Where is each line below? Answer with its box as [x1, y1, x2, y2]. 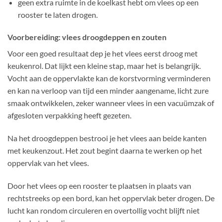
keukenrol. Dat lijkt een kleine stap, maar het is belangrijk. [7, 61, 201, 71]
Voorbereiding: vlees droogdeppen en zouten [7, 32, 166, 42]
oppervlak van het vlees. [7, 158, 89, 168]
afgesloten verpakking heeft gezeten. [7, 111, 131, 120]
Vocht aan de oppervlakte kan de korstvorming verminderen [7, 73, 211, 83]
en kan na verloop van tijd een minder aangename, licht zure [7, 86, 209, 96]
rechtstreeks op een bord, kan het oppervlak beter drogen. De [7, 193, 215, 203]
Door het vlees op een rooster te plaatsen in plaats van [7, 181, 191, 190]
